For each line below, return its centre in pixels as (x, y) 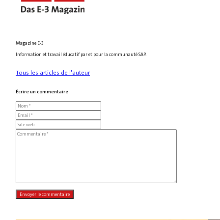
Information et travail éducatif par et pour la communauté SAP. (81, 54)
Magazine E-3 (29, 43)
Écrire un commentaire (42, 91)
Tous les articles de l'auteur (53, 72)
